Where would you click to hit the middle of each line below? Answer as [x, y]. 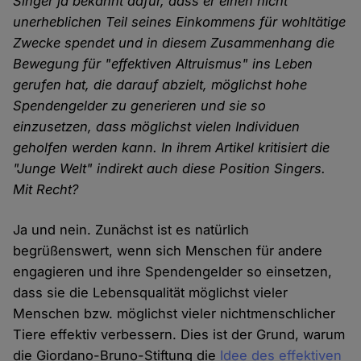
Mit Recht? [46, 190]
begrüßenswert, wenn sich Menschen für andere [168, 251]
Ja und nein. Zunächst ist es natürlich [131, 230]
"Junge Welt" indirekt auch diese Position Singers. [170, 169]
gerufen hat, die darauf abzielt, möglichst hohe [160, 85]
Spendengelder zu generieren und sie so [140, 106]
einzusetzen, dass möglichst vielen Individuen [157, 127]
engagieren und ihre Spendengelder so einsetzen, [173, 272]
